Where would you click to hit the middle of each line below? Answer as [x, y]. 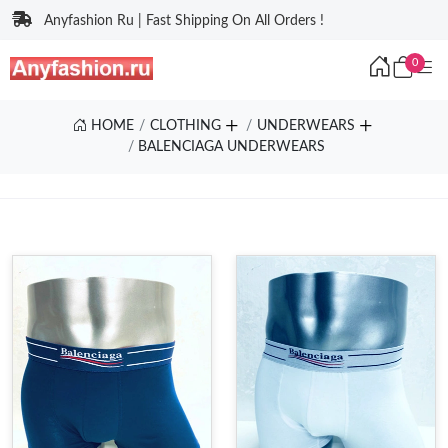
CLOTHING [185, 126]
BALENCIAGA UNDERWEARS [232, 147]
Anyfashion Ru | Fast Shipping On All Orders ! [184, 21]
